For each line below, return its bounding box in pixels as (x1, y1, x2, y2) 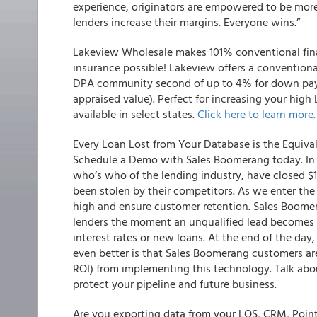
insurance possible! (73, 59, 166, 76)
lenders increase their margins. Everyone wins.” (73, 13, 300, 30)
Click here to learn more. (197, 105, 316, 122)
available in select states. (73, 105, 197, 122)
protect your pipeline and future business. (73, 275, 277, 292)
